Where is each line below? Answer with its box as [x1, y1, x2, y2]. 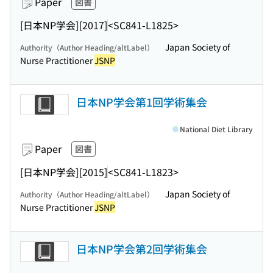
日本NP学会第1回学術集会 [76, 94, 207, 110]
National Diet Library [180, 124, 253, 134]
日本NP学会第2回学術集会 [76, 241, 207, 257]
